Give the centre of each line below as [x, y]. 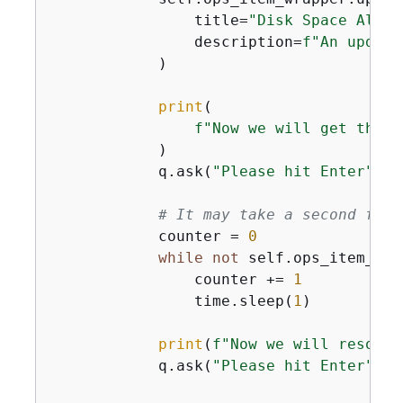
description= [176, 42]
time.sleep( [171, 301]
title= [149, 20]
